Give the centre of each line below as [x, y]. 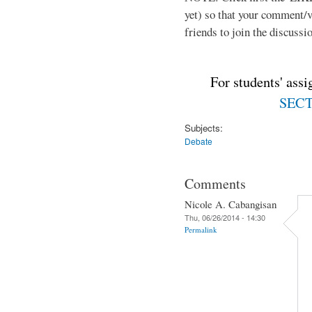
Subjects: [204, 127]
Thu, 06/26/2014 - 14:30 [225, 217]
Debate [198, 141]
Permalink [201, 229]
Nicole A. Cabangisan [231, 204]
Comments [215, 183]
